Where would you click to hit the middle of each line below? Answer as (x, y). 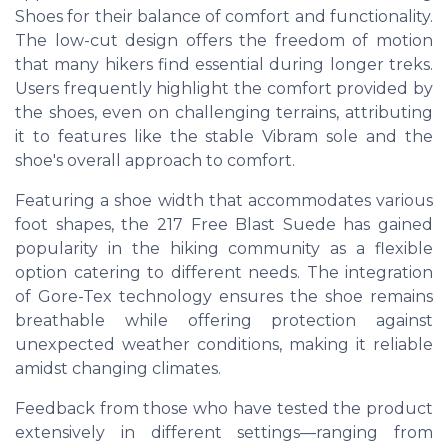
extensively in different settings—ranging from (224, 432)
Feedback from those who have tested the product (224, 408)
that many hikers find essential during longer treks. (224, 64)
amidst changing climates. (118, 368)
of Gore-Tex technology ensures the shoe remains (224, 296)
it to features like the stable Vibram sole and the (224, 136)
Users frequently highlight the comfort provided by (224, 88)
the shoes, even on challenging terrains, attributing (224, 112)
